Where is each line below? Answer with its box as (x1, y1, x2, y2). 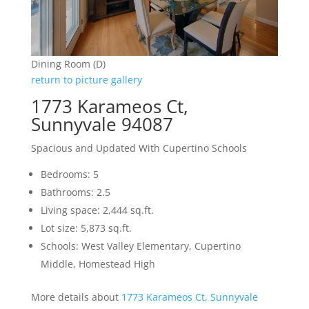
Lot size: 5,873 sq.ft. (40, 221, 132, 235)
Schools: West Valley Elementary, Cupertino (40, 239, 241, 253)
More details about (30, 290, 121, 304)
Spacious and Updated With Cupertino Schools (30, 141, 247, 155)
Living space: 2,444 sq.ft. (40, 203, 154, 217)
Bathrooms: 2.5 (40, 186, 110, 199)
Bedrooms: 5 (40, 168, 99, 181)
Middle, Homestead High (40, 257, 155, 271)
